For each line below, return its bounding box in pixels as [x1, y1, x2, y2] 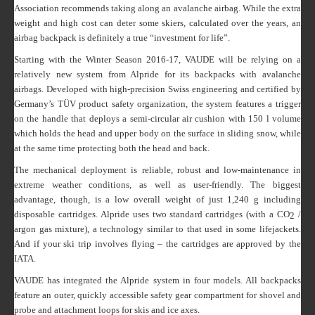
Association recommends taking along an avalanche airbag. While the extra [14, 2, 301, 13]
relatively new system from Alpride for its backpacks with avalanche [14, 68, 301, 79]
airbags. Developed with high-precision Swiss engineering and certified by [14, 83, 301, 94]
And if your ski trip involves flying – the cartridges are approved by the [14, 238, 301, 249]
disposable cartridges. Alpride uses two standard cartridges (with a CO [14, 208, 290, 219]
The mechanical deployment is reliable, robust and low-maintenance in [14, 164, 301, 175]
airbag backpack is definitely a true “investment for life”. [14, 32, 230, 43]
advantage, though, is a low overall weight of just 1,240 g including [14, 193, 301, 205]
